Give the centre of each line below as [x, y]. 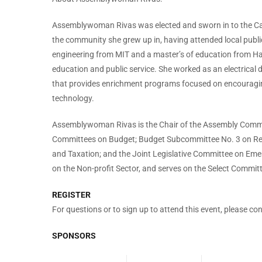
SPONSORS [74, 236]
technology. [74, 99]
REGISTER [71, 195]
